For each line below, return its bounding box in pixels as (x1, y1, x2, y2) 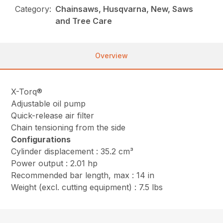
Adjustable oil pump (11, 99, 86, 109)
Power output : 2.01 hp (11, 158, 98, 169)
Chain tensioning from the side (11, 122, 126, 133)
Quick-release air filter (11, 111, 95, 121)
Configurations (11, 134, 71, 145)
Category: (15, 4, 52, 14)
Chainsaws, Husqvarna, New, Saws (55, 4, 194, 14)
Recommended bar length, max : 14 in (11, 170, 155, 181)
